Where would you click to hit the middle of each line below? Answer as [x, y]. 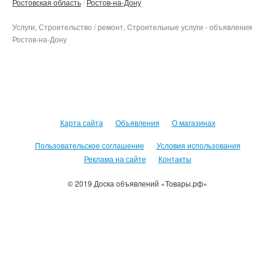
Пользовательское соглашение [89, 145]
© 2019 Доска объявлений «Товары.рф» [137, 183]
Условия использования [198, 145]
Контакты [175, 159]
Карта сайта [81, 122]
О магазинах [193, 122]
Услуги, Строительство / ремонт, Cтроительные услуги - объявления [132, 26]
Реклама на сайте [115, 159]
